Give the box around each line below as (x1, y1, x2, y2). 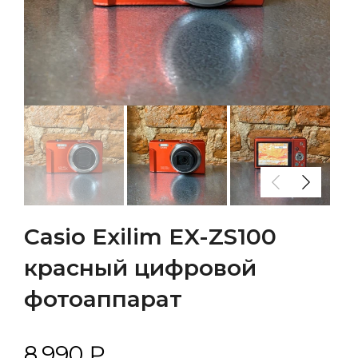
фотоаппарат (24, 285, 182, 312)
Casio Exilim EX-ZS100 (24, 223, 276, 250)
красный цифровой (24, 254, 257, 281)
